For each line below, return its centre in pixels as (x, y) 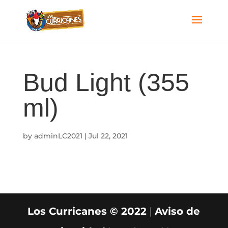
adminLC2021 (58, 136)
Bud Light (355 (106, 82)
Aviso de (178, 211)
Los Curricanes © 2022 (87, 211)
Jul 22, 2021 (108, 136)
